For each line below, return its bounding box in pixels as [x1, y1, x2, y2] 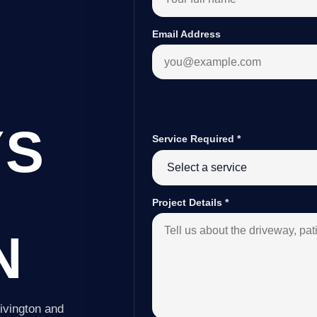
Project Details [152, 197, 226, 209]
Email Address [152, 28, 221, 40]
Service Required [152, 133, 238, 145]
